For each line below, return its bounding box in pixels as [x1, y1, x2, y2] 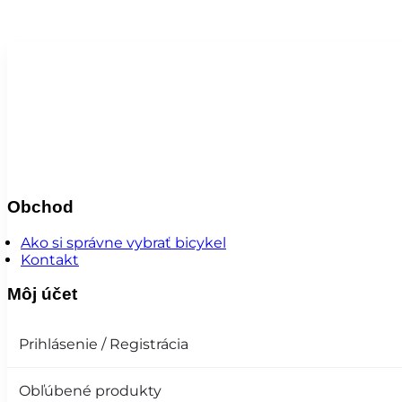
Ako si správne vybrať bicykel [21, 233, 226, 251]
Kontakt [21, 250, 79, 268]
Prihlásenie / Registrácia [18, 335, 188, 353]
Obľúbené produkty [18, 381, 162, 399]
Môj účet [7, 284, 77, 304]
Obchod [7, 197, 74, 216]
